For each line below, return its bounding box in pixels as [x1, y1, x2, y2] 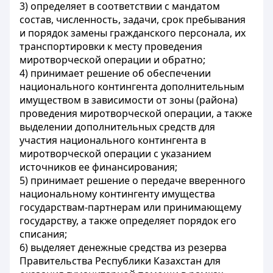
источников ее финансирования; [19, 160, 177, 174]
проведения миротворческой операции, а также [19, 107, 252, 120]
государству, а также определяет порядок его [19, 214, 236, 227]
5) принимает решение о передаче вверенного [19, 174, 246, 187]
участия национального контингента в [19, 133, 206, 147]
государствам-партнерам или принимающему [19, 200, 241, 214]
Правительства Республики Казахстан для [19, 254, 221, 268]
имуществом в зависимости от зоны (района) [19, 93, 238, 107]
